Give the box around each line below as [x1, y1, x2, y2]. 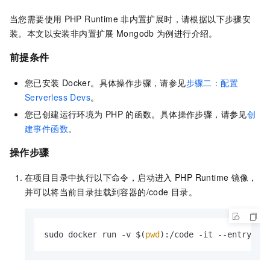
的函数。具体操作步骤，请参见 [125, 107, 247, 120]
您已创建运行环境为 [25, 107, 103, 120]
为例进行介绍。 [157, 27, 218, 39]
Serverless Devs [25, 90, 91, 103]
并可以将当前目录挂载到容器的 [25, 186, 146, 198]
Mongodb [116, 27, 154, 39]
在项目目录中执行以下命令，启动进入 [25, 171, 172, 184]
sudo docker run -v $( [44, 230, 145, 240]
